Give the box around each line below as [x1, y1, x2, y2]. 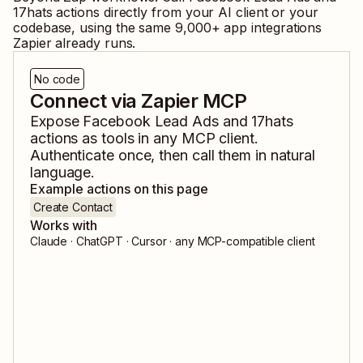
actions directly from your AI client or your [56, 4, 318, 21]
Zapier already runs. [13, 35, 136, 52]
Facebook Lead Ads [83, 113, 219, 130]
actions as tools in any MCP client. [30, 130, 258, 147]
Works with [30, 217, 97, 234]
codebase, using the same [13, 19, 172, 36]
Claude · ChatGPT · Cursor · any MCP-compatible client [30, 234, 315, 249]
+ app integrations [211, 19, 322, 36]
